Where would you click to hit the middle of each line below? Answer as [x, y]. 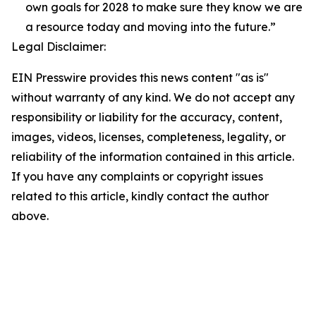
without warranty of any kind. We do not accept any [153, 97]
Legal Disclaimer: [59, 47]
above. [30, 216]
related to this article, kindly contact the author [140, 196]
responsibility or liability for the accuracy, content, [147, 117]
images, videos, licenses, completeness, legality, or [148, 137]
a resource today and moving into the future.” [151, 27]
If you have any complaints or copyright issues [137, 176]
